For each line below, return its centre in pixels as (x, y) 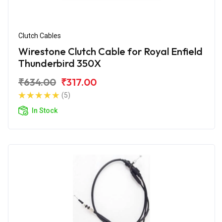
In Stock (45, 110)
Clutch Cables (40, 35)
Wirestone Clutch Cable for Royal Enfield (111, 51)
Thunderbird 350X (60, 63)
